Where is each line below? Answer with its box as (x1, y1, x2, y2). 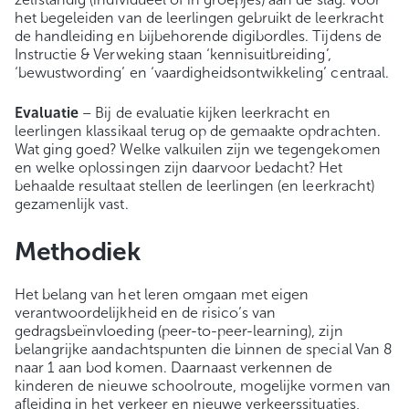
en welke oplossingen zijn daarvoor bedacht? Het (15, 158, 343, 176)
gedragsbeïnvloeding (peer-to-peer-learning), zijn (15, 321, 343, 340)
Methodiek (15, 236, 141, 267)
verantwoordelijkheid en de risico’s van (15, 303, 277, 321)
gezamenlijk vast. (15, 194, 132, 213)
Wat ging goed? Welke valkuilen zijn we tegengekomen (15, 140, 381, 158)
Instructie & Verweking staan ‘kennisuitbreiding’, (15, 45, 331, 63)
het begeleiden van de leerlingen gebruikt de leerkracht (15, 8, 383, 26)
